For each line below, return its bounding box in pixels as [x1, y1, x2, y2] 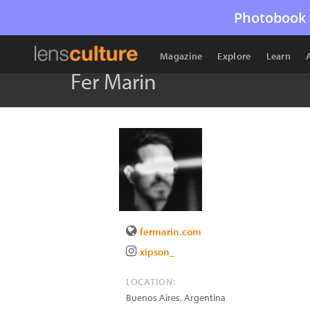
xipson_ [140, 245, 175, 258]
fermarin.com [140, 225, 201, 238]
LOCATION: [126, 275, 176, 288]
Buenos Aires [126, 291, 180, 304]
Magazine [160, 50, 203, 62]
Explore [217, 50, 251, 62]
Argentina [184, 291, 226, 304]
